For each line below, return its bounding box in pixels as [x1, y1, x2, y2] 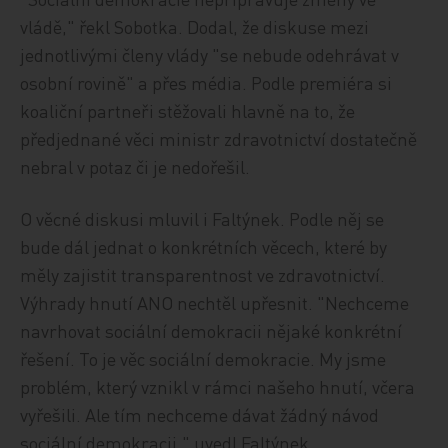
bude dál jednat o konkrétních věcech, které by [20, 235, 388, 258]
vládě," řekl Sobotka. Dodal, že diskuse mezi [20, 15, 370, 38]
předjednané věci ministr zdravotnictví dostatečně [20, 127, 418, 150]
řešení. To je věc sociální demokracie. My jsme [20, 347, 387, 370]
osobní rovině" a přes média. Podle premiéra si [20, 71, 393, 94]
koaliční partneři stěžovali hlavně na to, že [20, 99, 356, 122]
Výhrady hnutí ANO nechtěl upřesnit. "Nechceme [20, 291, 410, 314]
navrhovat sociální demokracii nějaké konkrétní [20, 319, 403, 342]
